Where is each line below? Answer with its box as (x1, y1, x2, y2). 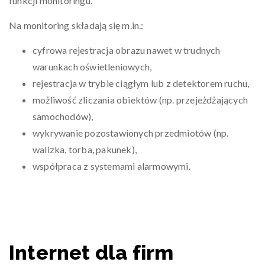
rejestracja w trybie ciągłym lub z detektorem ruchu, (33, 77, 250, 89)
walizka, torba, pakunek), (33, 144, 137, 155)
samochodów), (33, 111, 93, 122)
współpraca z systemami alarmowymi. (33, 160, 190, 172)
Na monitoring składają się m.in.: (9, 20, 144, 31)
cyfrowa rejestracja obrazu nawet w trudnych (33, 44, 221, 56)
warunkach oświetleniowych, (33, 61, 152, 72)
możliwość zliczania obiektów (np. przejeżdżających (33, 94, 248, 105)
